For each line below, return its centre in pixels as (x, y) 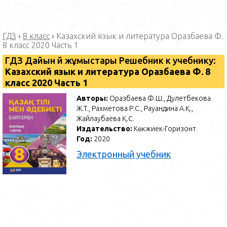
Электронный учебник (124, 154)
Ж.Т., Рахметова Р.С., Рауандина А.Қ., (135, 108)
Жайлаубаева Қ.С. (106, 119)
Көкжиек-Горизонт (165, 129)
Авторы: (93, 98)
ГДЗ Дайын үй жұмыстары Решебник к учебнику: (110, 60)
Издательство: (105, 129)
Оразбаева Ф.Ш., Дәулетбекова (160, 98)
